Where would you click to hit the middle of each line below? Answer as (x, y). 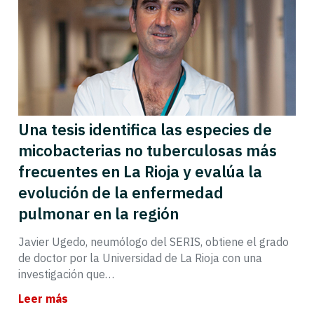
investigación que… (66, 274)
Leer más (43, 298)
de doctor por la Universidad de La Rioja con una (140, 258)
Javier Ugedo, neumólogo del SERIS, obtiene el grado (153, 241)
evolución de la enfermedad (121, 192)
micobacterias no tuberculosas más (148, 150)
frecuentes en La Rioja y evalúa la (140, 171)
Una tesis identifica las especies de (145, 129)
